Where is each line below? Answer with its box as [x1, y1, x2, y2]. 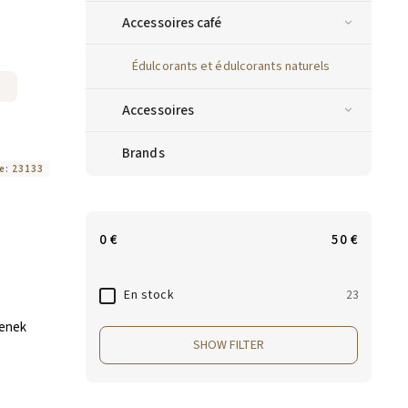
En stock [124, 286, 174, 305]
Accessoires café [122, 13, 222, 34]
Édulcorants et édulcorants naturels [132, 57, 331, 76]
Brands [122, 143, 165, 164]
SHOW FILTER [193, 336, 264, 355]
